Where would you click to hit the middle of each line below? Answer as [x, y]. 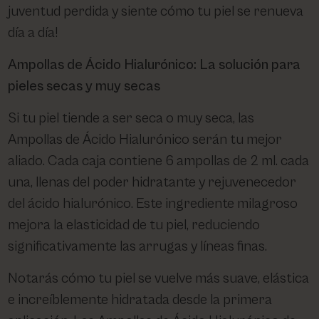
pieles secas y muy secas [84, 87]
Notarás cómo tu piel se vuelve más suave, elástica [159, 279]
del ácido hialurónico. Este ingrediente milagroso [153, 204]
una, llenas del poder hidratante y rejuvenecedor [152, 183]
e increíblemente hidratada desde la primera [140, 300]
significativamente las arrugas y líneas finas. [138, 247]
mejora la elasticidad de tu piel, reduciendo [134, 226]
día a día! [33, 33]
